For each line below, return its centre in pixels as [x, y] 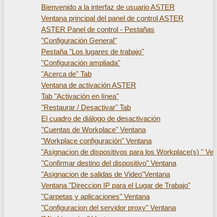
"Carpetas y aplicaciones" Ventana [95, 196]
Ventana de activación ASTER [89, 85]
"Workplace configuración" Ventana [96, 141]
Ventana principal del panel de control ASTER [112, 18]
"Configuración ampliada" [81, 63]
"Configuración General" [79, 40]
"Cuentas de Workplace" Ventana [93, 130]
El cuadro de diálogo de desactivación [101, 118]
